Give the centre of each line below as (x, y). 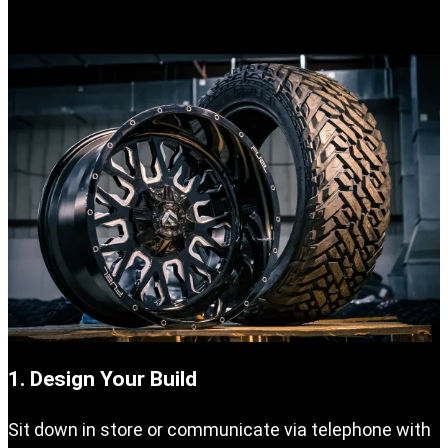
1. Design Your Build (102, 379)
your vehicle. (224, 23)
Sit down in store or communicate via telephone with (219, 429)
